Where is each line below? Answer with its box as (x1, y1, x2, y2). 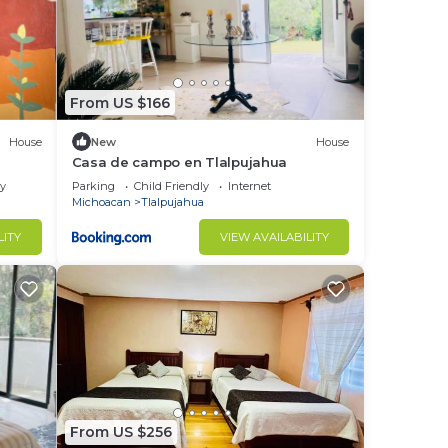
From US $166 (69, 93, 170, 112)
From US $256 (69, 423, 172, 442)
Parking (71, 179, 115, 194)
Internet (227, 179, 271, 194)
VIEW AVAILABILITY (219, 230, 329, 245)
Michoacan (71, 195, 131, 210)
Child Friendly (133, 179, 209, 194)
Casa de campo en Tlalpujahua (71, 154, 288, 171)
